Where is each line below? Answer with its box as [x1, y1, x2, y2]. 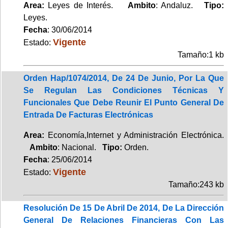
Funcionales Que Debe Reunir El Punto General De [23, 98, 224, 107]
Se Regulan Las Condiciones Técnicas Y [23, 85, 224, 95]
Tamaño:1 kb [178, 50, 224, 59]
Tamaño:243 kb [168, 180, 224, 189]
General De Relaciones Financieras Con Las [23, 215, 224, 224]
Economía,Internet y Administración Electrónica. [44, 130, 224, 139]
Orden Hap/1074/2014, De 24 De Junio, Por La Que [23, 73, 224, 82]
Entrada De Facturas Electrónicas [23, 110, 153, 119]
